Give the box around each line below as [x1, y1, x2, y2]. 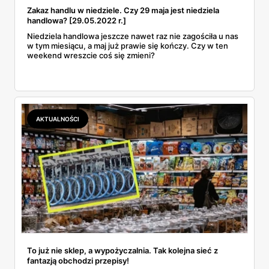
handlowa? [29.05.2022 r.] [27, 16, 126, 26]
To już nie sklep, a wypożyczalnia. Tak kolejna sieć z [27, 245, 218, 255]
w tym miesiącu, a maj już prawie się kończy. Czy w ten [27, 41, 228, 51]
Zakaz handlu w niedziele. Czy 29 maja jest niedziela [27, 5, 219, 16]
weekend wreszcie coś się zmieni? [27, 50, 155, 61]
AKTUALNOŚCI [36, 115, 79, 123]
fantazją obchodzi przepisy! [27, 255, 129, 265]
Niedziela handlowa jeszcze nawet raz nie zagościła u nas [27, 31, 238, 41]
